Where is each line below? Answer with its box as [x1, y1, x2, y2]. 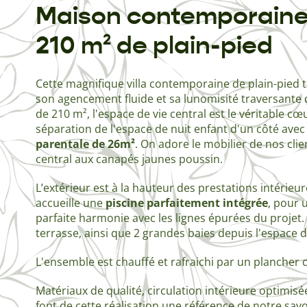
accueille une [36, 195, 106, 210]
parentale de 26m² [36, 136, 135, 151]
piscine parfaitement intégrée [106, 195, 268, 210]
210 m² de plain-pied [36, 29, 273, 60]
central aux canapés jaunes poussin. [36, 151, 223, 167]
